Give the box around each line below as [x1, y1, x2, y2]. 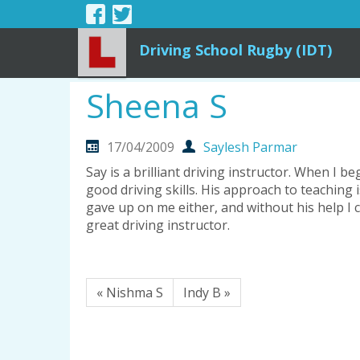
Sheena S [86, 82, 227, 128]
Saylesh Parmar [203, 137, 297, 156]
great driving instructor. [86, 216, 230, 235]
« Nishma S [96, 283, 163, 301]
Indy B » [183, 283, 231, 301]
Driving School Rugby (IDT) [138, 39, 332, 59]
